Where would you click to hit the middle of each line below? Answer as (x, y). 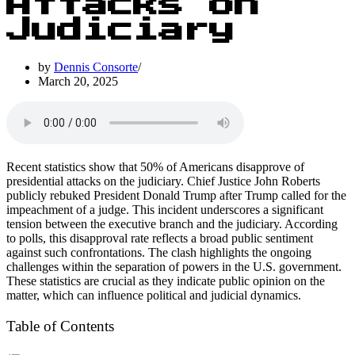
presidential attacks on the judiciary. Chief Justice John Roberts (163, 181)
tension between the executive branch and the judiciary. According (172, 223)
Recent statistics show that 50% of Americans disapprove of (155, 166)
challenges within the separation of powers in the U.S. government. (174, 266)
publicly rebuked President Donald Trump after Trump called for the (176, 195)
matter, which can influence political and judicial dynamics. (154, 295)
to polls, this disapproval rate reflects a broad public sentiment (160, 238)
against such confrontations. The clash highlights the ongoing (159, 252)
